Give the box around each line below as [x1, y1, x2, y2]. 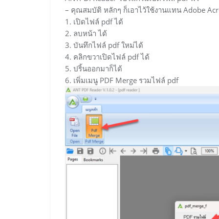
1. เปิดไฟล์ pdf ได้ [65, 17, 123, 27]
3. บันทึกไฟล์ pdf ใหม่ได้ [65, 40, 143, 50]
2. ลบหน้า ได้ [65, 28, 107, 39]
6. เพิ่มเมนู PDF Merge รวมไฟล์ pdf [65, 75, 178, 86]
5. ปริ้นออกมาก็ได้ [65, 64, 122, 74]
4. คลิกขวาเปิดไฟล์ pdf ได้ [65, 52, 150, 62]
